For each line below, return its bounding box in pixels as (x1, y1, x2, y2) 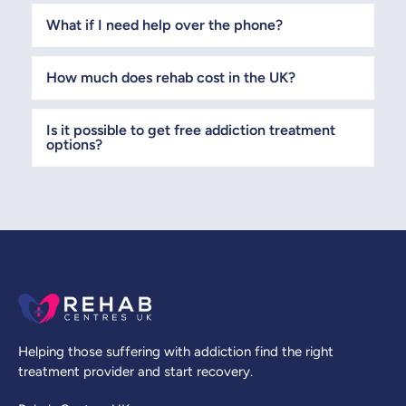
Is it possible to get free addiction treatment (46, 121, 335, 139)
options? (46, 135, 102, 153)
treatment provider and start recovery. (18, 362, 253, 380)
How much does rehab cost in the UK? (46, 68, 295, 86)
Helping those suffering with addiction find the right (18, 343, 333, 360)
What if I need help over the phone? (46, 15, 283, 34)
